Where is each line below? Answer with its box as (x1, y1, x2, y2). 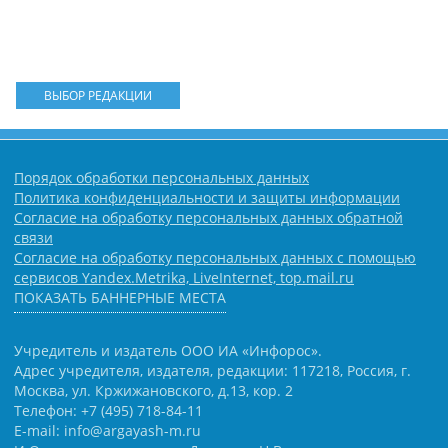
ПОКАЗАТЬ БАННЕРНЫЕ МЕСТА (14, 287, 226, 307)
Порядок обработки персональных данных (14, 167, 309, 187)
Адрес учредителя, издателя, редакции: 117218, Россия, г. (14, 361, 411, 381)
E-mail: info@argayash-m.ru (14, 421, 201, 441)
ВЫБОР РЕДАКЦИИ (43, 87, 152, 105)
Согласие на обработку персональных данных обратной (14, 207, 403, 227)
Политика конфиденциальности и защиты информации (14, 187, 400, 207)
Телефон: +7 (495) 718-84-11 (14, 401, 203, 421)
